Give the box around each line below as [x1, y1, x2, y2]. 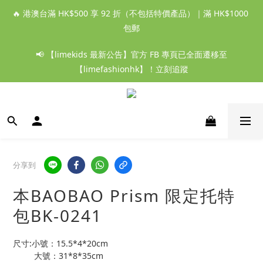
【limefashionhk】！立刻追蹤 [75, 63, 188, 75]
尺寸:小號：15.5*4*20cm [13, 238, 108, 249]
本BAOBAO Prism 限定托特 [13, 184, 235, 207]
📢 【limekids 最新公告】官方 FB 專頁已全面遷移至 [36, 49, 227, 60]
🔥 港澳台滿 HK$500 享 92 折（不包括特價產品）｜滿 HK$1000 [12, 8, 248, 19]
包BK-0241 [13, 204, 102, 227]
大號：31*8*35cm [34, 250, 103, 261]
